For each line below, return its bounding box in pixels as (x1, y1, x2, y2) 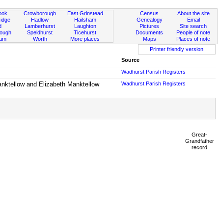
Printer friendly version (150, 46, 204, 52)
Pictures (139, 23, 160, 29)
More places (70, 36, 100, 42)
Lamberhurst (25, 23, 55, 29)
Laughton (74, 23, 96, 29)
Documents (136, 29, 164, 35)
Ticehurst (74, 29, 97, 35)
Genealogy (136, 17, 163, 23)
